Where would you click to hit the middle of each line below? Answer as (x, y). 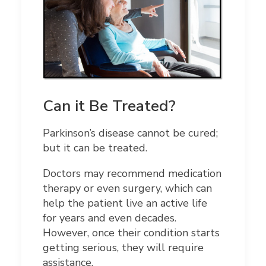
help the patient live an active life (125, 203)
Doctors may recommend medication (132, 174)
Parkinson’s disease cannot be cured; (130, 133)
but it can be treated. (95, 148)
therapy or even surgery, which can (127, 189)
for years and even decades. (110, 218)
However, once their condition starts (131, 233)
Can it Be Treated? (109, 106)
